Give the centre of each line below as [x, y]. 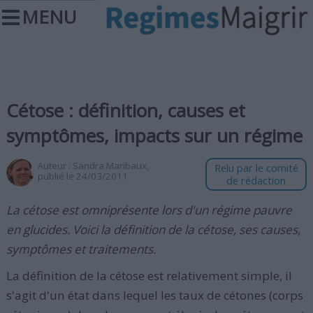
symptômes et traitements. [81, 249]
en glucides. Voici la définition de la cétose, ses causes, [153, 230]
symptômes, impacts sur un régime [154, 136]
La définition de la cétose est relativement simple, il [149, 276]
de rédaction [256, 181]
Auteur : [55, 166]
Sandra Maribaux [109, 166]
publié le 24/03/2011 [82, 176]
